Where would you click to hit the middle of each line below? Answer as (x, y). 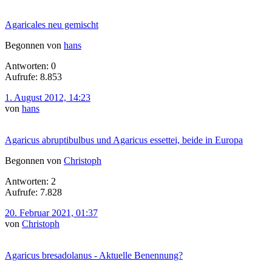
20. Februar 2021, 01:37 (51, 212)
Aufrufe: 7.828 (33, 192)
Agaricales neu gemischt (52, 24)
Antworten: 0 (30, 66)
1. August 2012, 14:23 (48, 97)
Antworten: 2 (30, 181)
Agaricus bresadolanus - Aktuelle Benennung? (94, 255)
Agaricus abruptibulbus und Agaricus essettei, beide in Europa (124, 140)
